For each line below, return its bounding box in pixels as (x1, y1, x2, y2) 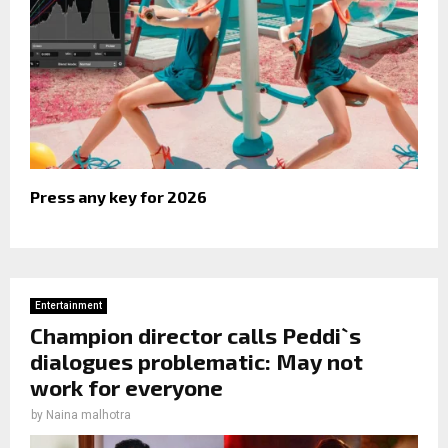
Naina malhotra (46, 408, 131, 423)
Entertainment (35, 300, 102, 312)
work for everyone (30, 374, 223, 401)
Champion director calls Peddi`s (30, 322, 361, 349)
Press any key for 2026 (30, 187, 207, 207)
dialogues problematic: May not (30, 348, 363, 375)
